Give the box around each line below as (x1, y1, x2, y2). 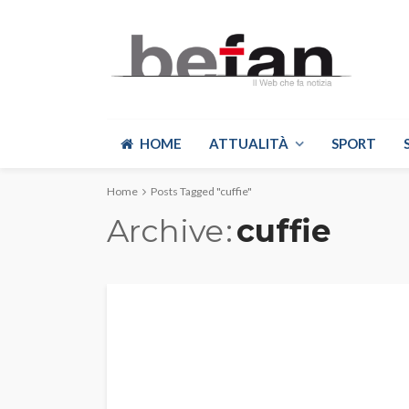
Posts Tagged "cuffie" (151, 184, 252, 198)
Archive (107, 212, 224, 250)
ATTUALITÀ (209, 135, 288, 152)
